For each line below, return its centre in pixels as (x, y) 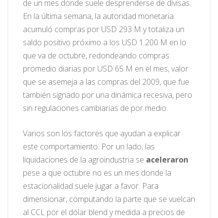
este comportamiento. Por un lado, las (89, 147)
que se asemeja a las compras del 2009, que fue (106, 82)
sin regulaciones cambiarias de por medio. (95, 108)
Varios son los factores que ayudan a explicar (102, 134)
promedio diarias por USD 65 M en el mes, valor (106, 69)
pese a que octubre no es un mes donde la (97, 173)
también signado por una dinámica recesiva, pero (108, 95)
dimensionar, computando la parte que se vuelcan (109, 199)
